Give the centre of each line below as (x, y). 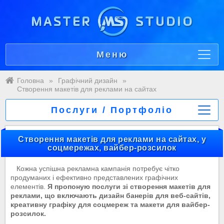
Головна (31, 80)
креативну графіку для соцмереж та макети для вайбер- (110, 205)
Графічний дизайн (88, 80)
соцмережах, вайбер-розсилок (112, 148)
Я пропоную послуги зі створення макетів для (129, 187)
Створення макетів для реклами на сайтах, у (112, 139)
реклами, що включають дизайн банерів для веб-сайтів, (110, 196)
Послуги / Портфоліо (112, 110)
